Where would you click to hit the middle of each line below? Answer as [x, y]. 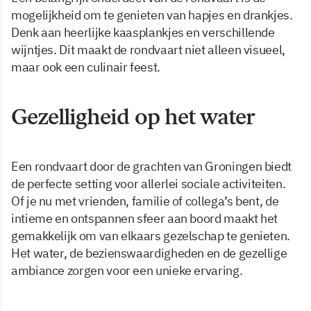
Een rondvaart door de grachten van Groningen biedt [152, 167]
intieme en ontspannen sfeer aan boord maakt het [145, 219]
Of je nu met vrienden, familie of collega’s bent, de [145, 201]
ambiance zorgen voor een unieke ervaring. [127, 271]
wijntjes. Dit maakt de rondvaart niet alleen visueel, [148, 50]
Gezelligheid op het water [133, 117]
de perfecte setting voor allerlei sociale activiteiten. [149, 184]
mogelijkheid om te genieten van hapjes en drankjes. [152, 15]
